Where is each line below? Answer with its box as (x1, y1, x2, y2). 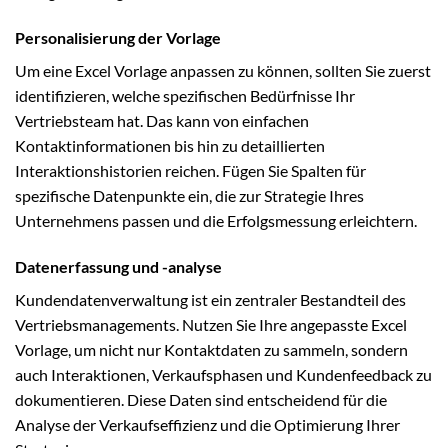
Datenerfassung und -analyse (15, 257, 222, 276)
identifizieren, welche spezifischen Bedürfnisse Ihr (15, 86, 355, 106)
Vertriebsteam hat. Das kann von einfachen (15, 111, 309, 131)
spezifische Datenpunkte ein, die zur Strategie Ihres (15, 186, 364, 206)
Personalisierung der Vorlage (15, 28, 221, 48)
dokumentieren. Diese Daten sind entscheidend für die (15, 390, 387, 409)
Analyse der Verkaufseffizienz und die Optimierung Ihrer (15, 415, 400, 434)
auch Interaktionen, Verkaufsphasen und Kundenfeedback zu (15, 365, 432, 384)
